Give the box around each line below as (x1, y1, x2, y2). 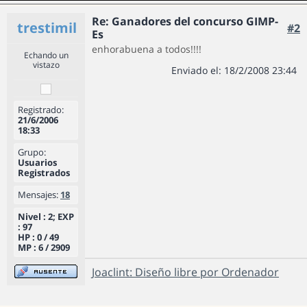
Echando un (23, 49, 69, 61)
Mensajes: (18, 188, 58, 201)
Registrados (18, 167, 70, 179)
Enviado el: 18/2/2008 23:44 (171, 64, 297, 77)
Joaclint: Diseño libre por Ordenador (92, 265, 279, 280)
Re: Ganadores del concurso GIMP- (92, 14, 278, 29)
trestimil (17, 19, 77, 37)
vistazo (32, 59, 60, 71)
